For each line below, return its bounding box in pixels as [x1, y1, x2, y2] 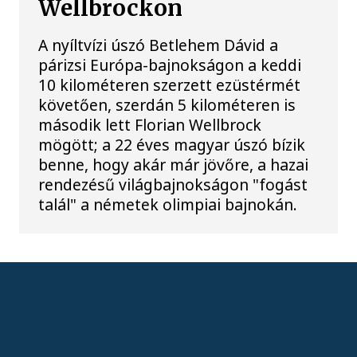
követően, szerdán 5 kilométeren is [38, 93, 296, 116]
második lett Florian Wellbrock [38, 113, 262, 135]
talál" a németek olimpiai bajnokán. [38, 193, 298, 215]
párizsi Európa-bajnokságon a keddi [38, 53, 302, 76]
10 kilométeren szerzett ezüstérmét [38, 73, 301, 96]
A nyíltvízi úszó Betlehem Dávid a [38, 33, 279, 56]
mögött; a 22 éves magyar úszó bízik [38, 133, 306, 155]
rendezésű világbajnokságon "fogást [38, 173, 308, 195]
